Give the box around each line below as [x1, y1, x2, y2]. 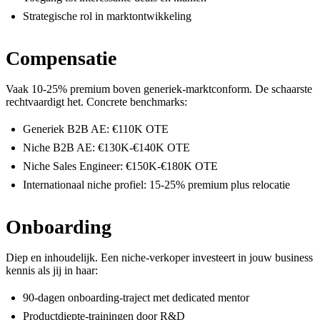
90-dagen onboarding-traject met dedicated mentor [23, 291, 249, 304]
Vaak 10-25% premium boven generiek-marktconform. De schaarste [6, 82, 312, 95]
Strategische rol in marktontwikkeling [23, 9, 191, 22]
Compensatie [6, 46, 116, 69]
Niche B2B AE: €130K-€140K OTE [23, 141, 190, 154]
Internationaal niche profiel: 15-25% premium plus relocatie [23, 178, 290, 191]
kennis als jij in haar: [6, 264, 98, 276]
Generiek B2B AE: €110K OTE [23, 122, 169, 135]
